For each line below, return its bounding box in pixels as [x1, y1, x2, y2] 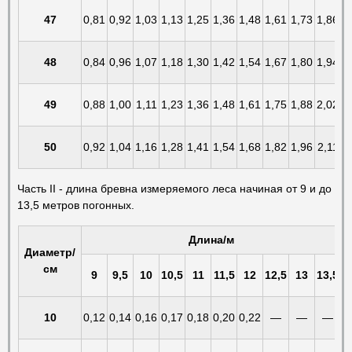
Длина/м [188, 233, 234, 246]
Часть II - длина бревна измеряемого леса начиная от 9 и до [17, 181, 332, 195]
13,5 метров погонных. [17, 198, 134, 211]
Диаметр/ [24, 245, 75, 258]
